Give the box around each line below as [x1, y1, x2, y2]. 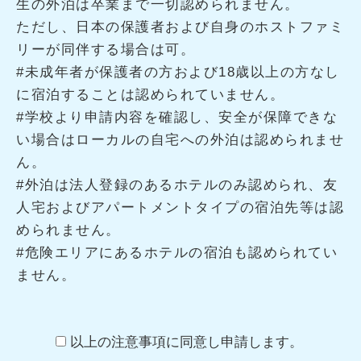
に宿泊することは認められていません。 [16, 86, 284, 102]
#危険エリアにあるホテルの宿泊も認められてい [16, 244, 338, 260]
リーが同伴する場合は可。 [16, 41, 195, 57]
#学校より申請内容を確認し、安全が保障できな [16, 109, 338, 125]
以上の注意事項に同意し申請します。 [69, 334, 303, 350]
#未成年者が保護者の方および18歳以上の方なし [16, 64, 340, 80]
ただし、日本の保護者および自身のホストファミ [16, 19, 344, 35]
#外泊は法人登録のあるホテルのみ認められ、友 [16, 176, 338, 193]
